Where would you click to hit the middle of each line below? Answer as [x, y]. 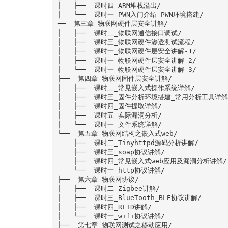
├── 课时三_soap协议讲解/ [65, 152]
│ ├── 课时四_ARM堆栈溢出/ [109, 5]
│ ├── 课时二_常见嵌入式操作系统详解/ [126, 88]
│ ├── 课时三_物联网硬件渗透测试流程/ [126, 42]
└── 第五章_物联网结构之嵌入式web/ [117, 133]
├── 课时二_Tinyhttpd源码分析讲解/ [65, 142]
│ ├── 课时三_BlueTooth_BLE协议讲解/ [129, 197]
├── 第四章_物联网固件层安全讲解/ [115, 78]
